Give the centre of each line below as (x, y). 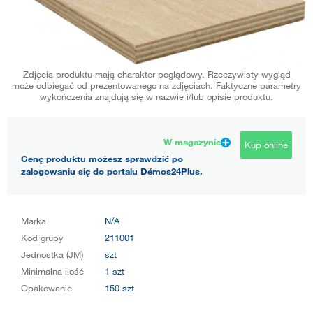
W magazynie (192, 142)
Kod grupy (42, 238)
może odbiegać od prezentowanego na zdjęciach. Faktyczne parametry (156, 86)
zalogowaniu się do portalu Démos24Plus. (112, 172)
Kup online (266, 145)
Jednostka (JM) (52, 255)
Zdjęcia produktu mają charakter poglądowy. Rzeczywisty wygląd (156, 74)
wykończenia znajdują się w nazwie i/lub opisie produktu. (156, 97)
